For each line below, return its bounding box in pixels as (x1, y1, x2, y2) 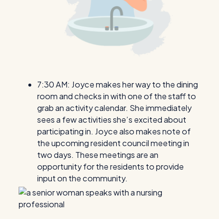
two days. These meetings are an (37, 150, 158, 160)
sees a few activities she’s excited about (37, 114, 186, 125)
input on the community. (37, 173, 128, 184)
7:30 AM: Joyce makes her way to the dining (37, 79, 198, 90)
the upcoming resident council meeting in (37, 138, 189, 149)
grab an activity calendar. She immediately (37, 103, 192, 113)
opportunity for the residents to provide (37, 161, 184, 172)
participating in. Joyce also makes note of (37, 126, 191, 137)
